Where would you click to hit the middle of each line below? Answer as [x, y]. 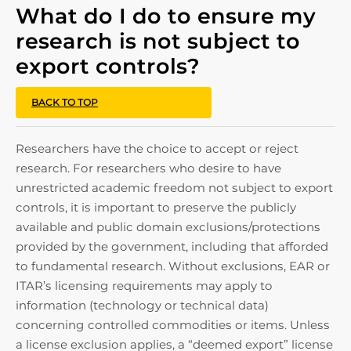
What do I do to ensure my [166, 16]
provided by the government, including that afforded [172, 246]
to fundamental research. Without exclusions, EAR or [173, 266]
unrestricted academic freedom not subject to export [174, 188]
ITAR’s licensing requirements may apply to [144, 286]
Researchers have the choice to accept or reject [157, 148]
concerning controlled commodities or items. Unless [173, 325]
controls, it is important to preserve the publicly [156, 207]
